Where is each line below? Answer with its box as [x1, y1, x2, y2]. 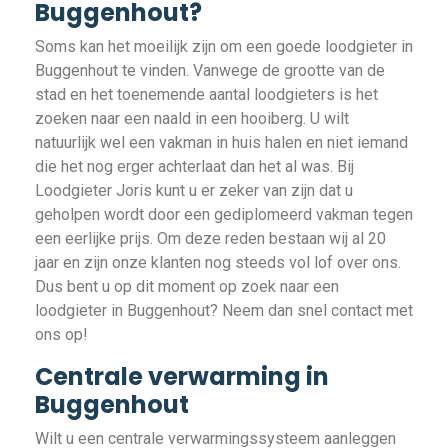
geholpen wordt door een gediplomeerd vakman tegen [35, 205, 413, 224]
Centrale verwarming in [35, 360, 329, 393]
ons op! [35, 325, 88, 344]
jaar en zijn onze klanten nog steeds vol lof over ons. [35, 253, 401, 272]
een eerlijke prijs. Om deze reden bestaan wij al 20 [35, 229, 386, 248]
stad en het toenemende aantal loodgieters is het [35, 85, 378, 104]
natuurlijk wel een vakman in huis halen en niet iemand [35, 133, 408, 152]
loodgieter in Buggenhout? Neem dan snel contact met [35, 301, 413, 320]
